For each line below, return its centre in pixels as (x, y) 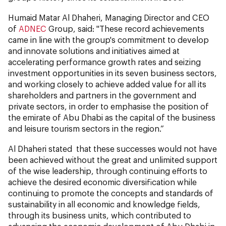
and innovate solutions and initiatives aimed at (94, 50)
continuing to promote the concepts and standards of (111, 193)
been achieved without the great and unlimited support (113, 159)
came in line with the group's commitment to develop (108, 39)
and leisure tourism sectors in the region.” (86, 128)
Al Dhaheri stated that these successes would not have (112, 148)
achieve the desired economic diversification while (102, 182)
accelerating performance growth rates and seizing (104, 62)
